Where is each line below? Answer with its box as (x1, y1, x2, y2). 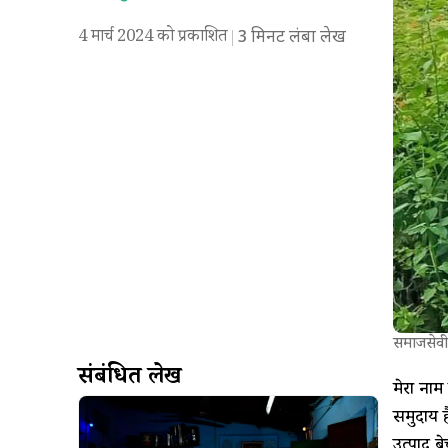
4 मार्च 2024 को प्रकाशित (77, 25, 227, 52)
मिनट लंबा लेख (247, 26, 347, 49)
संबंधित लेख (77, 361, 181, 398)
